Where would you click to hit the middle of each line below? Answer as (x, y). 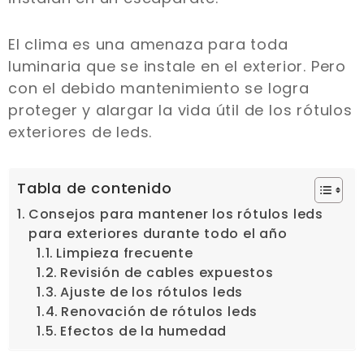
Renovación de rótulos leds (160, 311)
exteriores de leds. (80, 132)
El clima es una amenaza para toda (148, 44)
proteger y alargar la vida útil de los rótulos (180, 110)
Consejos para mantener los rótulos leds (176, 214)
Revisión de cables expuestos (167, 272)
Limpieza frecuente (125, 253)
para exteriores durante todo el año (160, 233)
